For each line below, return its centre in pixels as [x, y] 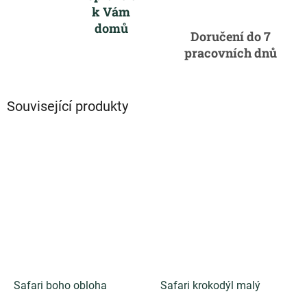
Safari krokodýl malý [210, 285]
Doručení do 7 [230, 36]
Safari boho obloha [60, 285]
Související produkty [67, 106]
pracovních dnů [230, 52]
